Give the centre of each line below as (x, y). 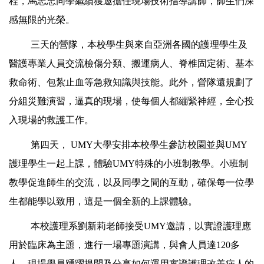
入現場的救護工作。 (51, 120)
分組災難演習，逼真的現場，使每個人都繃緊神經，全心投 (131, 101)
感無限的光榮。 (42, 20)
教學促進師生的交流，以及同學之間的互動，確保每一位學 (131, 183)
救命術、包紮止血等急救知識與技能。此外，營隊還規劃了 (131, 82)
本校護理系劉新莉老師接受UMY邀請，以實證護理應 (141, 226)
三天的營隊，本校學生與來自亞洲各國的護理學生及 (139, 45)
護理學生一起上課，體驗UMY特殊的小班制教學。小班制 (128, 164)
